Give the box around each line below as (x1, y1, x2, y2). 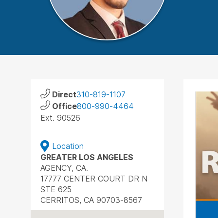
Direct (52, 90, 76, 99)
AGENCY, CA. (40, 163, 88, 173)
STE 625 (40, 184, 72, 194)
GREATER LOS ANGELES (40, 152, 133, 162)
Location (52, 141, 84, 151)
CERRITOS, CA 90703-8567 (40, 195, 142, 205)
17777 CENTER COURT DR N (40, 174, 147, 183)
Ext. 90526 (40, 113, 80, 123)
